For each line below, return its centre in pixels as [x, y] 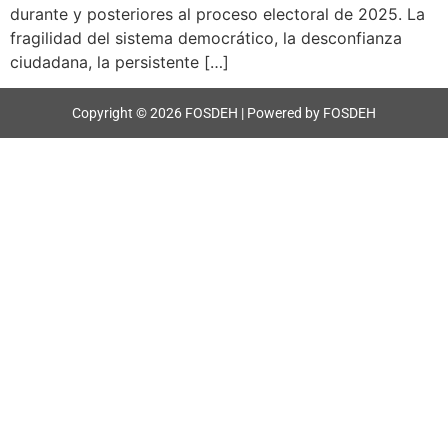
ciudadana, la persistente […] [119, 62]
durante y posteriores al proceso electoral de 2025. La [217, 14]
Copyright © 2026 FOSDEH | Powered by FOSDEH [224, 112]
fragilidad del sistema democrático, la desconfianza [206, 38]
